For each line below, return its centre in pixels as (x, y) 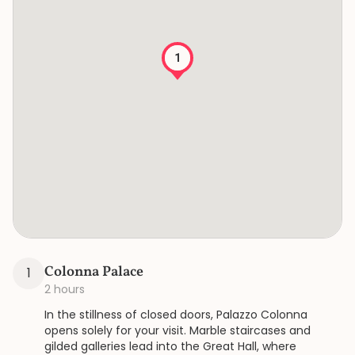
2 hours (65, 289)
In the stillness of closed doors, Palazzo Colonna (176, 315)
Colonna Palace (94, 272)
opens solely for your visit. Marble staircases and (177, 330)
